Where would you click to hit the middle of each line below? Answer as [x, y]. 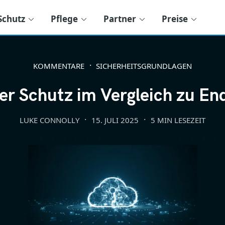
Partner [120, 19]
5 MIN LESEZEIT [178, 120]
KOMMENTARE [59, 66]
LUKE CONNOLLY [50, 120]
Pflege [64, 19]
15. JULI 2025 [115, 120]
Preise [175, 19]
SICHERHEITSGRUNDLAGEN [144, 66]
